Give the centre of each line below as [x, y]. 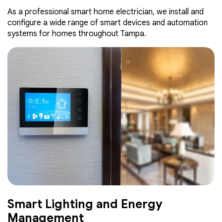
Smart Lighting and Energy [85, 204]
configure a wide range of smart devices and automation [108, 23]
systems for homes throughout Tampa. [77, 34]
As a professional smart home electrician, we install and [106, 12]
